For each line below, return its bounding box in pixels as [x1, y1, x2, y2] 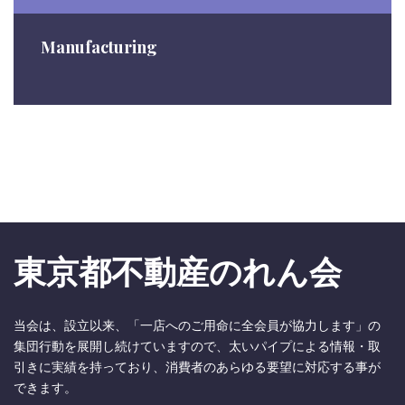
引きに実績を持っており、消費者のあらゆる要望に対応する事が [14, 360, 381, 374]
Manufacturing [41, 36, 157, 58]
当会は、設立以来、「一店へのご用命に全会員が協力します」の [14, 318, 381, 333]
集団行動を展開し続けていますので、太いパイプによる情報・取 [14, 339, 381, 353]
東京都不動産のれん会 [14, 249, 342, 292]
